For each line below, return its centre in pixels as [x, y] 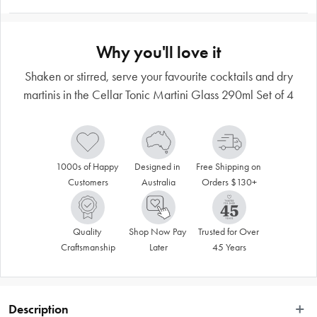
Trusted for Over [228, 231]
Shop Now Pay [157, 231]
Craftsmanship [88, 247]
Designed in [157, 166]
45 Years [229, 247]
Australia [158, 182]
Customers [88, 182]
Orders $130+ [229, 182]
